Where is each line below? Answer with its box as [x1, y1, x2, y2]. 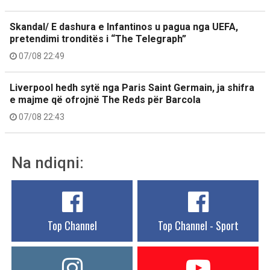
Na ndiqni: [11, 154, 84, 172]
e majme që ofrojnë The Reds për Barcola [10, 94, 201, 106]
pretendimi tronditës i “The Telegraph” [10, 33, 186, 45]
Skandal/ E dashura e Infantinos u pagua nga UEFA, [10, 21, 238, 33]
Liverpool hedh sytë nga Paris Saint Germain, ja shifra [10, 82, 254, 94]
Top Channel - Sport [157, 218, 239, 234]
